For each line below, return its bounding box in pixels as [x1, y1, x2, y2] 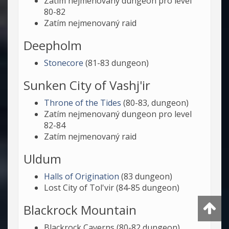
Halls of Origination [44, 171, 119, 182]
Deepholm [24, 37, 82, 54]
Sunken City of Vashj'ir [24, 77, 150, 94]
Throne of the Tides [44, 97, 121, 109]
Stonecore [44, 57, 83, 69]
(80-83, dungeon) [121, 97, 189, 109]
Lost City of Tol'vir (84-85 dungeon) [44, 182, 179, 194]
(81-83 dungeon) [83, 57, 149, 69]
